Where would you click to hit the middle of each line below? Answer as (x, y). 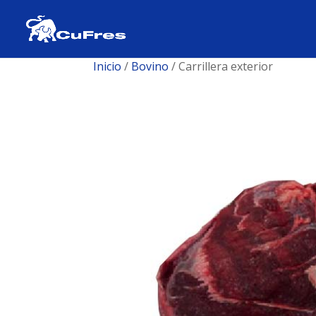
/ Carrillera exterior (221, 66)
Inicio (107, 66)
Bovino (150, 66)
